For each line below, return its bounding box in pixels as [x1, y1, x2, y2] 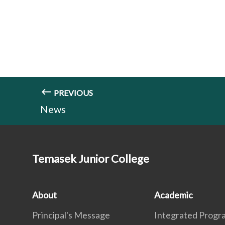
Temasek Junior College [32, 152, 149, 165]
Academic [154, 189, 193, 200]
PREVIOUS [52, 88, 93, 97]
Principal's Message [32, 209, 110, 220]
